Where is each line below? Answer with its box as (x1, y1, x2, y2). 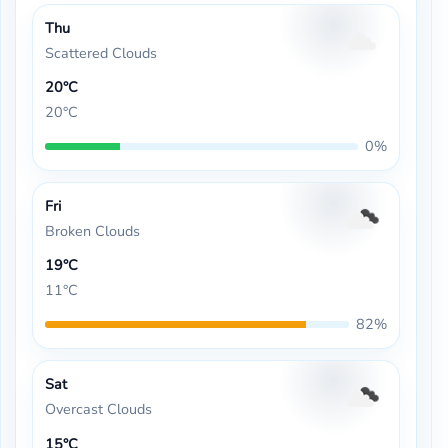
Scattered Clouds (44, 42, 157, 63)
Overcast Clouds (44, 399, 152, 420)
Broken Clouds (44, 220, 140, 241)
